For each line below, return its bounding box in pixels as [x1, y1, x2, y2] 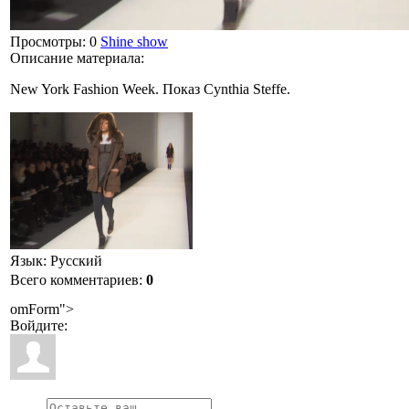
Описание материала [10, 49, 141, 66]
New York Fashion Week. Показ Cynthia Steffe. [10, 80, 290, 97]
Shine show [100, 33, 168, 49]
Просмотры [10, 33, 82, 49]
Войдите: [10, 317, 68, 333]
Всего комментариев [10, 271, 139, 288]
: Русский [43, 252, 102, 268]
